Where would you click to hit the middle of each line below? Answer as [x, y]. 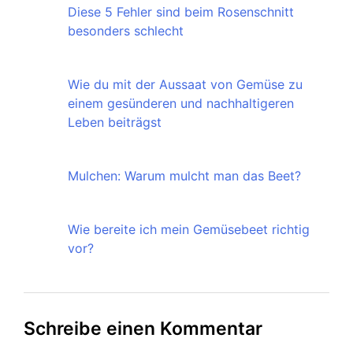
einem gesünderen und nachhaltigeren [181, 104]
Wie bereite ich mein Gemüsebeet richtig [189, 230]
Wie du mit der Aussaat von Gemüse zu [185, 85]
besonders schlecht [126, 31]
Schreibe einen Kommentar [143, 329]
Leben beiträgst [115, 123]
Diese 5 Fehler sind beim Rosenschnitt [181, 12]
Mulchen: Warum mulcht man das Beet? [184, 176]
